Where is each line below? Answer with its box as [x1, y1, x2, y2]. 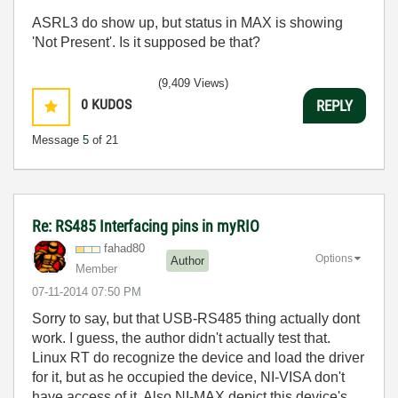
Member [76, 262, 117, 275]
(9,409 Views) [158, 76, 228, 90]
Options [315, 251, 353, 265]
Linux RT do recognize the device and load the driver [32, 350, 364, 365]
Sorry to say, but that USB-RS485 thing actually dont [32, 311, 360, 326]
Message [32, 133, 83, 147]
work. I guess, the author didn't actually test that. [32, 330, 330, 346]
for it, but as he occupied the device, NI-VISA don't [32, 370, 345, 385]
